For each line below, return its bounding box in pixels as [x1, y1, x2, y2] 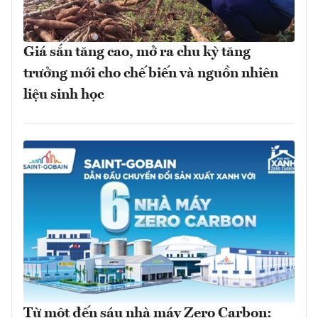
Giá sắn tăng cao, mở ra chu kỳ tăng [23, 45, 251, 60]
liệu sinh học [23, 88, 104, 103]
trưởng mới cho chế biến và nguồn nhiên [23, 67, 278, 82]
